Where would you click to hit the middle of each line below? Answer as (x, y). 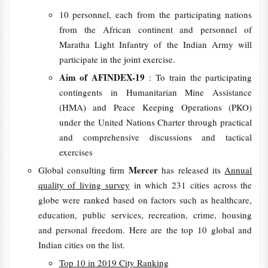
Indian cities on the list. (81, 245)
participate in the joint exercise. (117, 59)
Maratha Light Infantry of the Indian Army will (156, 44)
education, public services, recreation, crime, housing (145, 215)
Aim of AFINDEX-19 (104, 77)
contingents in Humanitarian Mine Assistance (156, 92)
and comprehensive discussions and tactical (156, 137)
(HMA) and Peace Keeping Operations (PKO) (156, 107)
